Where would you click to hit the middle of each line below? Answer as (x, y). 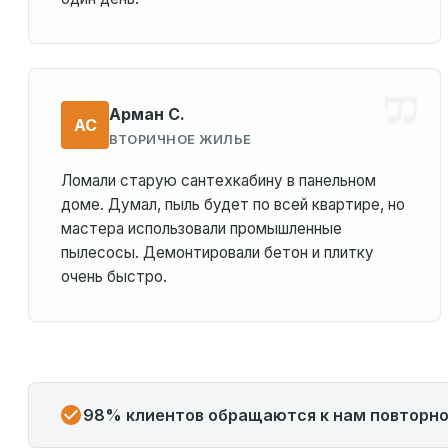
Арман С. (147, 113)
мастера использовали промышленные (201, 228)
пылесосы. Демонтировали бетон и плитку (217, 252)
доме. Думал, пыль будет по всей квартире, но (233, 204)
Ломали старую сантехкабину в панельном (218, 180)
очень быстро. (114, 276)
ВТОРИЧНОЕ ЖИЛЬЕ (180, 139)
